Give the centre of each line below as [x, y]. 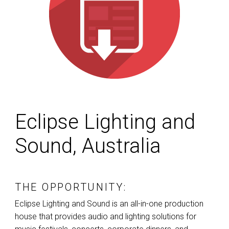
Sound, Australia [88, 146]
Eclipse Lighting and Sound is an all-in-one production [109, 204]
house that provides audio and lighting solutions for [106, 217]
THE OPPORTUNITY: [71, 187]
